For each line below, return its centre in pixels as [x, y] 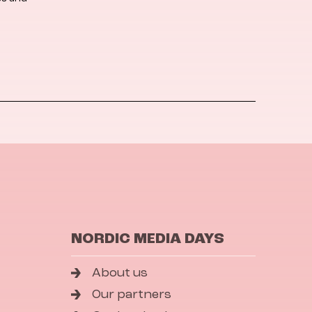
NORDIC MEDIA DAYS [147, 239]
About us [120, 273]
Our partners [132, 295]
